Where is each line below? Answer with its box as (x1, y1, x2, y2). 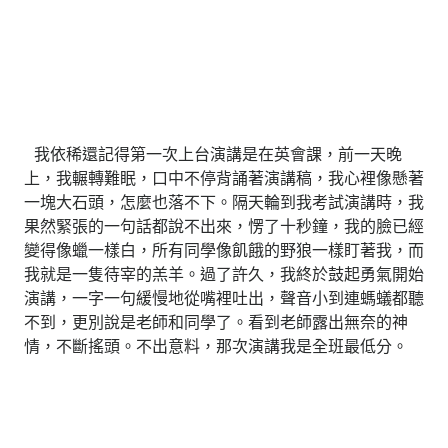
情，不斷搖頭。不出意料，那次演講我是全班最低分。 (24, 335, 408, 356)
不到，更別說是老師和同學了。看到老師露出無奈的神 (24, 311, 408, 332)
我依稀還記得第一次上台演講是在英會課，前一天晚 (24, 143, 402, 164)
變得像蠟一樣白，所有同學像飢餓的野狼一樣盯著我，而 (24, 239, 424, 260)
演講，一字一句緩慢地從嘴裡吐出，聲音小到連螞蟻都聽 (24, 287, 424, 308)
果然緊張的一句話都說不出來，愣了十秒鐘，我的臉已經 (24, 215, 424, 236)
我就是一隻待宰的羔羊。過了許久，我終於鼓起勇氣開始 (24, 263, 424, 284)
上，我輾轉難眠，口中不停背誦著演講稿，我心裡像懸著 (24, 167, 424, 188)
